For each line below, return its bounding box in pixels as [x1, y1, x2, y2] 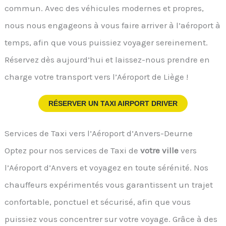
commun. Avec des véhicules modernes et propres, [5, 3, 204, 13]
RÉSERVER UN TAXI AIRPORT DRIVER [48, 99, 178, 107]
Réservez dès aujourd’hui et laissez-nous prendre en [5, 54, 210, 65]
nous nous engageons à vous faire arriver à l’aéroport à [5, 20, 221, 30]
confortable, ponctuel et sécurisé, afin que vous [5, 197, 191, 207]
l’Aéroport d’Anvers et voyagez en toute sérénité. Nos [5, 162, 209, 173]
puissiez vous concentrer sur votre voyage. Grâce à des [5, 214, 218, 224]
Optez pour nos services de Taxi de [5, 145, 141, 156]
